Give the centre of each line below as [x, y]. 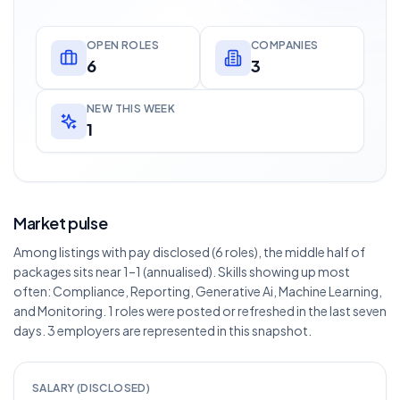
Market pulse [61, 223]
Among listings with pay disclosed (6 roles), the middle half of [189, 252]
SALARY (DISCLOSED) [92, 388]
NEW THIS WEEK [131, 108]
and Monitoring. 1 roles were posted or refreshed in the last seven [200, 311]
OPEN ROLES [123, 45]
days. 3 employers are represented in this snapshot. [162, 330]
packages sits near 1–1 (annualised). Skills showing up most [182, 271]
